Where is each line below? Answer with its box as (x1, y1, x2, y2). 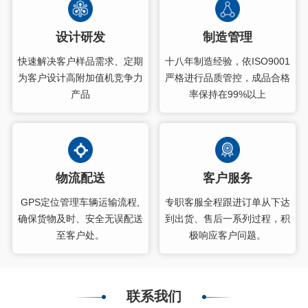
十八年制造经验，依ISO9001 (165, 56, 291, 67)
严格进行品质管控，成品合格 (165, 72, 291, 84)
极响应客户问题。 (189, 230, 267, 241)
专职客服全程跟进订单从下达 (165, 197, 291, 208)
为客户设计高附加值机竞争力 (17, 72, 143, 84)
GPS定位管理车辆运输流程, (21, 197, 140, 208)
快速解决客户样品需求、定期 (17, 56, 143, 67)
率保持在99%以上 (189, 89, 267, 100)
